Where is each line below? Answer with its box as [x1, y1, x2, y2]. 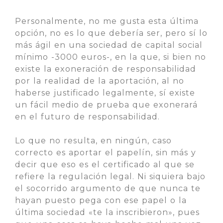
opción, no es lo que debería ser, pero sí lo [15, 28, 208, 38]
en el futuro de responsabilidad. [15, 112, 160, 121]
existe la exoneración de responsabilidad [15, 64, 196, 74]
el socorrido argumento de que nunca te [15, 184, 201, 193]
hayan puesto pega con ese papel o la [15, 196, 187, 205]
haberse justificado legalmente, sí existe [15, 88, 195, 98]
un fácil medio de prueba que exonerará [15, 100, 198, 110]
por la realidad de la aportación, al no [15, 76, 184, 86]
